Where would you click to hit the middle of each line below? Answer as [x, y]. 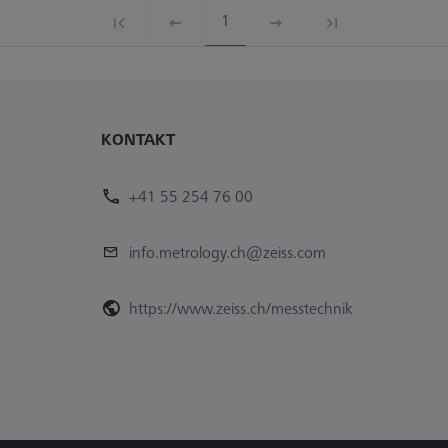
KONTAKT [138, 138]
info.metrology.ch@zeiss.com [227, 251]
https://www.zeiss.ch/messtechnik [241, 307]
